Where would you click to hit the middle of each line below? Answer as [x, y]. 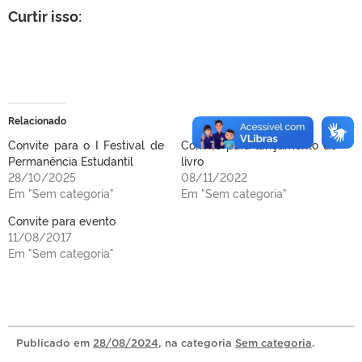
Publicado [45, 343]
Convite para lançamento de [259, 144]
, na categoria [197, 343]
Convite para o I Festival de [86, 144]
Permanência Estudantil [71, 160]
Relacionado [37, 120]
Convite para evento [62, 220]
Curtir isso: [45, 15]
